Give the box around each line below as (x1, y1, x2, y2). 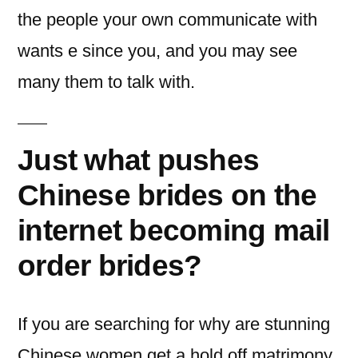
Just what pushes (18, 143, 260, 177)
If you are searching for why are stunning (18, 314, 330, 334)
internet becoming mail (18, 213, 330, 247)
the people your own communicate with (18, 10, 317, 30)
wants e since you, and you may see (18, 41, 297, 61)
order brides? (18, 249, 202, 282)
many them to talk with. (18, 72, 195, 92)
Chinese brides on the (18, 178, 317, 212)
